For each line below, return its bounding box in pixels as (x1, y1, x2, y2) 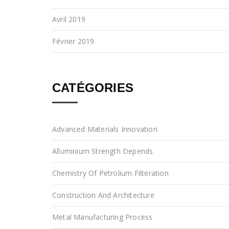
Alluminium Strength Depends (52, 146, 153, 156)
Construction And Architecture (52, 190, 154, 200)
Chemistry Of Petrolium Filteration (52, 168, 169, 178)
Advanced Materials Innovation (52, 124, 157, 134)
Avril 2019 (52, 14, 85, 25)
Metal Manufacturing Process (52, 212, 153, 222)
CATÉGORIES (52, 81, 133, 95)
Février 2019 (52, 36, 95, 47)
